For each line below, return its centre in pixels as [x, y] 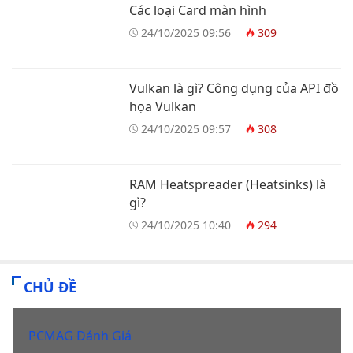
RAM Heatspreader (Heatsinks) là [228, 184]
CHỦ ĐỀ [50, 286]
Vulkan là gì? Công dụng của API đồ [234, 88]
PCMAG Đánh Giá [80, 336]
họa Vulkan [163, 106]
